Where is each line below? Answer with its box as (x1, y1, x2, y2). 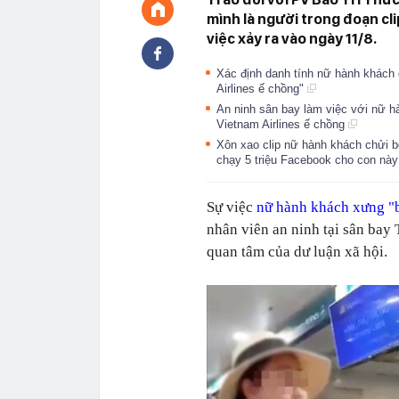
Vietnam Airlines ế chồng (216, 118, 348, 131)
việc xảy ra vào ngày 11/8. (207, 29, 377, 47)
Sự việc (207, 199, 256, 216)
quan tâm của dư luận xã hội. (207, 243, 387, 260)
